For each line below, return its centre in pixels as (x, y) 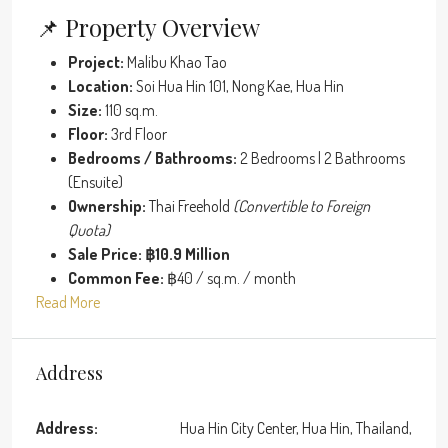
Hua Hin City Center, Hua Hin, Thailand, (296, 427)
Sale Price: (105, 253)
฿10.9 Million (187, 253)
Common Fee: (116, 277)
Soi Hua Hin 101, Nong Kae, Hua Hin (238, 85)
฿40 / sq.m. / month (230, 277)
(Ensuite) (95, 181)
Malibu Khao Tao (175, 61)
